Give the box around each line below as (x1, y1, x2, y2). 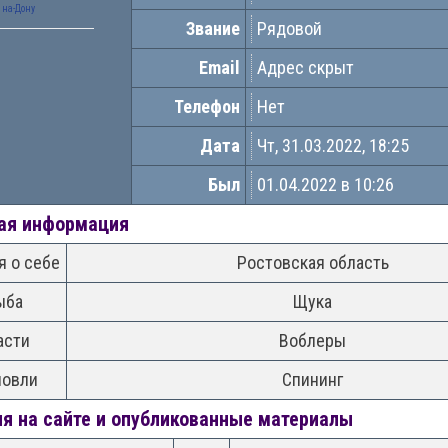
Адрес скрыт (257, 57, 354, 78)
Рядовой (257, 18, 322, 39)
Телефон (174, 96, 240, 117)
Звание (186, 18, 240, 39)
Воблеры (279, 330, 346, 351)
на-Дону (2, 3, 35, 14)
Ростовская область (236, 252, 389, 273)
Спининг (282, 369, 343, 390)
